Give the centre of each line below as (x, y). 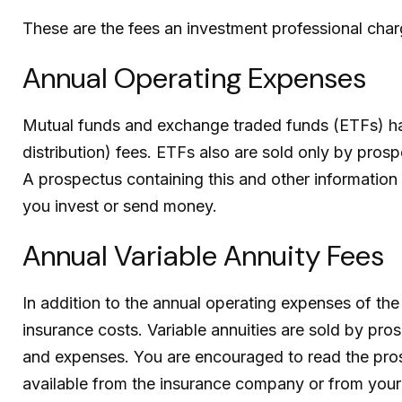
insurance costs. (85, 330)
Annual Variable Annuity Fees (203, 256)
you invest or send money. (120, 206)
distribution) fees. (89, 153)
